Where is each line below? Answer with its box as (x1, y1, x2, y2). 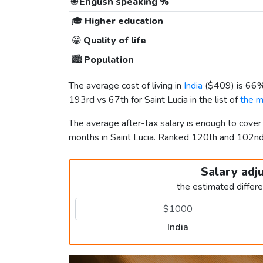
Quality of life (81, 34, 146, 48)
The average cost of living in (69, 79, 184, 93)
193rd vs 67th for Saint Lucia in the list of (69, 93, 240, 107)
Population (82, 53, 134, 67)
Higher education (82, 15, 163, 28)
